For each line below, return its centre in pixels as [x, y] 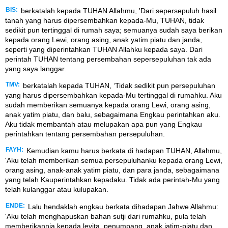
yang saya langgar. [36, 68]
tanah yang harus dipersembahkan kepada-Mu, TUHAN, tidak [105, 20]
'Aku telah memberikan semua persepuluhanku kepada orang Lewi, [114, 161]
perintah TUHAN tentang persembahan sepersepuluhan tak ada [108, 59]
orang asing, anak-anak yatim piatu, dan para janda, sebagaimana [112, 170]
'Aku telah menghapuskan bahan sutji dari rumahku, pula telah [106, 216]
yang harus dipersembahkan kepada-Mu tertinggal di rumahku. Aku [113, 95]
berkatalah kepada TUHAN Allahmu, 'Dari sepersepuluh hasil [118, 10]
